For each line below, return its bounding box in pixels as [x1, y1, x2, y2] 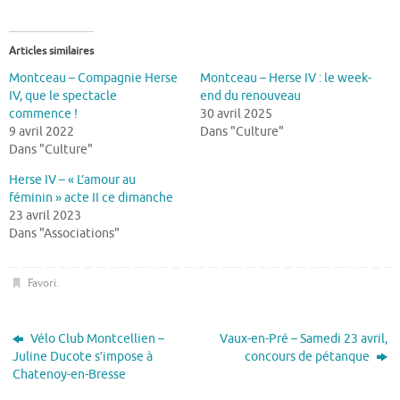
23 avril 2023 [9, 207, 81, 223]
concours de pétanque [244, 349, 372, 365]
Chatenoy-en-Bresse [12, 367, 127, 383]
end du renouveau [200, 87, 301, 104]
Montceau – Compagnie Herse [9, 70, 178, 86]
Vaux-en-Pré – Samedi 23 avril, [219, 331, 387, 347]
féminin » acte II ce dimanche [9, 189, 173, 205]
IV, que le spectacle [9, 87, 117, 104]
